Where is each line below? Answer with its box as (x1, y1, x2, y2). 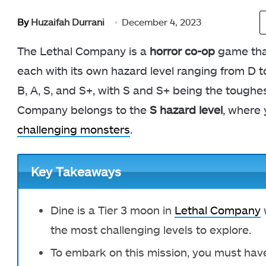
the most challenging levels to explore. (50, 222, 251, 236)
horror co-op (150, 44, 215, 58)
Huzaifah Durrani (31, 16, 104, 27)
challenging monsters (17, 122, 130, 136)
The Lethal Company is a (17, 44, 150, 58)
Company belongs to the (17, 103, 147, 116)
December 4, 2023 (122, 16, 201, 27)
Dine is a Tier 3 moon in (50, 202, 175, 217)
